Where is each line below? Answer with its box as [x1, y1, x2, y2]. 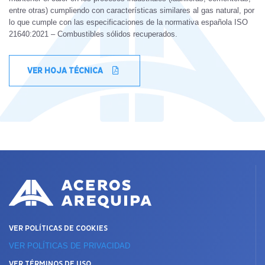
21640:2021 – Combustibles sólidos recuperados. [9, 29, 177, 38]
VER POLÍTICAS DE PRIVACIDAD [9, 241, 130, 250]
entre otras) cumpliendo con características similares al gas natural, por [9, 5, 254, 15]
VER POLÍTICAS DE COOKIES [9, 223, 108, 233]
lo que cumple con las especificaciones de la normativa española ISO [9, 17, 248, 27]
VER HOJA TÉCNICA [27, 65, 105, 76]
